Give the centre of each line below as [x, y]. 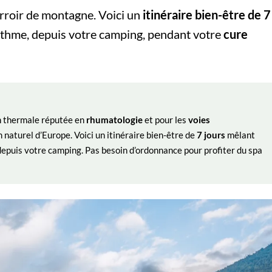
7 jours [211, 135]
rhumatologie [114, 120]
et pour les [165, 120]
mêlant [240, 135]
